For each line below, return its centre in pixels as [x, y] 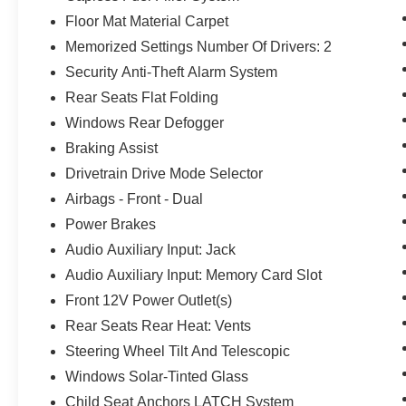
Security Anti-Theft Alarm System [172, 72]
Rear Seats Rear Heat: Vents [159, 325]
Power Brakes [111, 224]
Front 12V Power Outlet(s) [149, 300]
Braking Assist [112, 148]
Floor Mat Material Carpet [147, 21]
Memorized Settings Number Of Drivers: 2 [199, 46]
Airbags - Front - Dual [135, 198]
